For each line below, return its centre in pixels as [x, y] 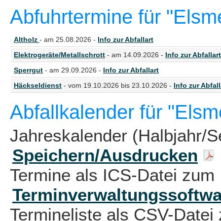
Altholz [27, 39]
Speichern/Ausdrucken [105, 155]
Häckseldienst [38, 85]
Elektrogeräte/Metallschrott [59, 55]
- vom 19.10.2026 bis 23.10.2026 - [118, 85]
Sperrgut [28, 70]
